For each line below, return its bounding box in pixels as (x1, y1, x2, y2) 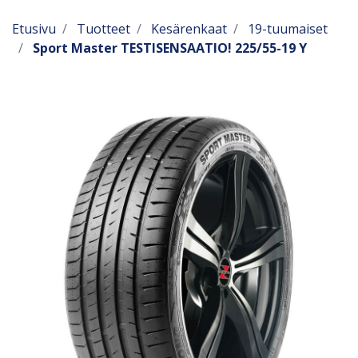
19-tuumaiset (248, 20, 328, 38)
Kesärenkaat (151, 20, 227, 38)
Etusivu (12, 20, 56, 38)
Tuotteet (77, 20, 130, 38)
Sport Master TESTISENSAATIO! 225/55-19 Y (33, 39, 307, 57)
